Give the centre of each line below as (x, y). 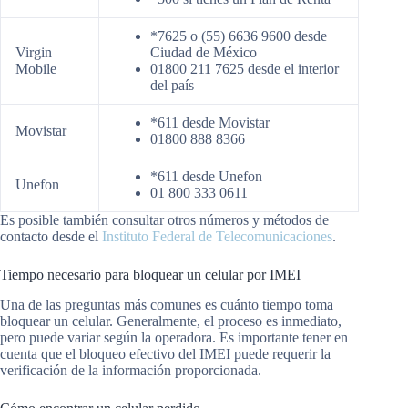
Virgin (34, 52)
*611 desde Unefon (206, 176)
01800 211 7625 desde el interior (245, 68)
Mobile (36, 68)
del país (172, 85)
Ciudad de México (204, 52)
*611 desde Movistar (210, 122)
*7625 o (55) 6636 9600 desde (239, 36)
